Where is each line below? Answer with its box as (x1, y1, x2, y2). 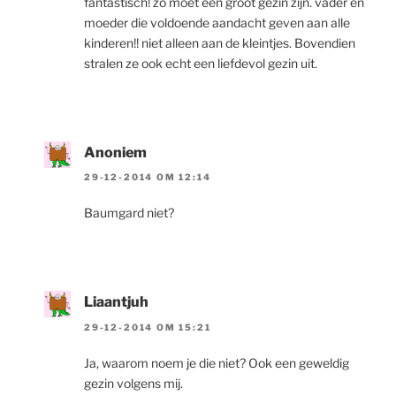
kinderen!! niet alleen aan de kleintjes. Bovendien (84, 34, 355, 50)
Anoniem (84, 143, 147, 161)
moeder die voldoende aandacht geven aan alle (84, 14, 350, 30)
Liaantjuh (84, 293, 148, 311)
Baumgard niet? (84, 205, 174, 221)
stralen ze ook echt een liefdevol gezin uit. (84, 55, 317, 71)
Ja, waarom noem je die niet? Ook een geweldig (84, 354, 349, 370)
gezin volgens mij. (84, 375, 183, 391)
